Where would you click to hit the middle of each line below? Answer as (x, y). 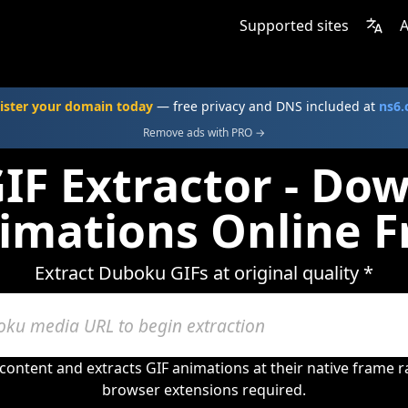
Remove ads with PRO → (204, 133)
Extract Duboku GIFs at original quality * (204, 273)
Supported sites (294, 25)
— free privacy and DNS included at (266, 106)
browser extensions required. (204, 390)
